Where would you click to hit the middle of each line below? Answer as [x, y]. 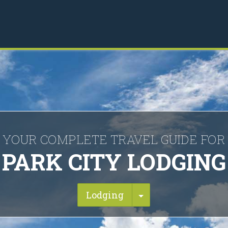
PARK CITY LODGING [114, 162]
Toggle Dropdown [183, 194]
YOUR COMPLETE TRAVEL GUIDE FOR [114, 139]
